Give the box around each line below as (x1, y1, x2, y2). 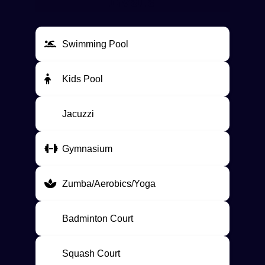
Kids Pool (62, 74, 103, 85)
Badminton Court (62, 214, 133, 224)
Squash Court (62, 248, 120, 259)
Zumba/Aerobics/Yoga (62, 179, 156, 189)
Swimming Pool (62, 39, 128, 50)
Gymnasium (62, 144, 112, 154)
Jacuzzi (62, 109, 94, 119)
